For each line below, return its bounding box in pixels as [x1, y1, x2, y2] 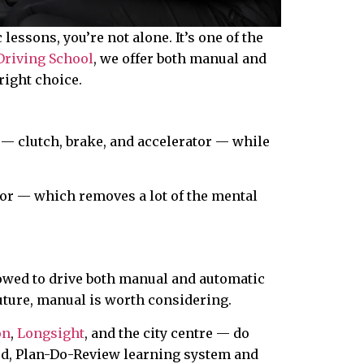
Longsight [17, 324, 84, 341]
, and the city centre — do [84, 324, 249, 341]
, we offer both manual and [93, 50, 266, 67]
